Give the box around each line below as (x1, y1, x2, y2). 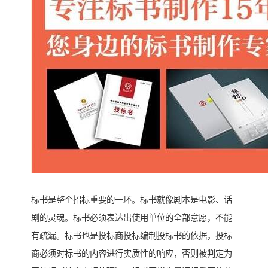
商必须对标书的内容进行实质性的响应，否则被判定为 (31, 249, 232, 259)
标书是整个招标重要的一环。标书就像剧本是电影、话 (31, 195, 232, 205)
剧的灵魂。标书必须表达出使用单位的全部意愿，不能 (31, 213, 232, 223)
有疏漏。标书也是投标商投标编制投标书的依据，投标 (31, 231, 232, 241)
